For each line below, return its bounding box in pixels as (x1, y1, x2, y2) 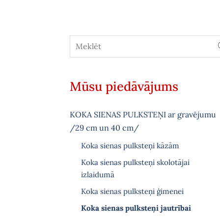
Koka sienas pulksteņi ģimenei (81, 187, 184, 196)
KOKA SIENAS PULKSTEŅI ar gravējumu (70, 110, 216, 120)
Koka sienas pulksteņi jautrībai (81, 203, 191, 213)
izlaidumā (81, 169, 114, 179)
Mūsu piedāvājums (70, 78, 178, 94)
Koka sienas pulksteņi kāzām (81, 140, 179, 150)
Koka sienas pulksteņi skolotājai (81, 157, 190, 167)
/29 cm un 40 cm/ (70, 123, 139, 133)
